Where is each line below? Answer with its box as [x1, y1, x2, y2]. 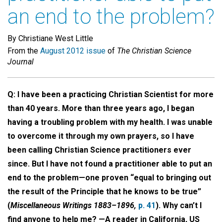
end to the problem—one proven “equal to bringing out [7, 173, 211, 182]
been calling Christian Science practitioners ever [7, 145, 191, 155]
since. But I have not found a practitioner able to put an [7, 159, 212, 168]
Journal [7, 57, 34, 66]
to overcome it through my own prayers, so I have [7, 131, 194, 141]
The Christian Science [117, 46, 191, 55]
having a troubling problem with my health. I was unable [7, 117, 213, 127]
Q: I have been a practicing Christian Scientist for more [7, 90, 214, 99]
